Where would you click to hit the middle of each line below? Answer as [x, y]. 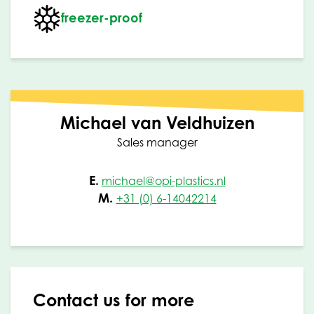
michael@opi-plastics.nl [163, 181]
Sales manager [157, 143]
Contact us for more [114, 300]
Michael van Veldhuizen [157, 123]
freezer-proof [102, 18]
